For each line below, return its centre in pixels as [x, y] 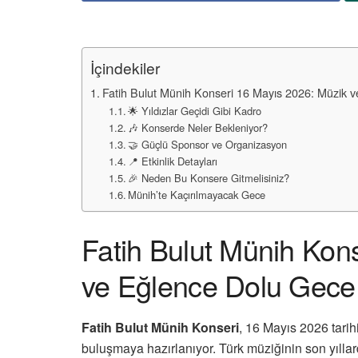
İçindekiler [125, 68]
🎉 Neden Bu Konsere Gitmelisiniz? [209, 177]
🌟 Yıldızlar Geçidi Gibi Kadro [195, 110]
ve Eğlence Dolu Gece [219, 284]
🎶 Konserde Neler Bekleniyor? [198, 127]
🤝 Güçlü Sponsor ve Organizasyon [208, 144]
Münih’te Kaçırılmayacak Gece [197, 194]
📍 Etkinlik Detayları [173, 161]
